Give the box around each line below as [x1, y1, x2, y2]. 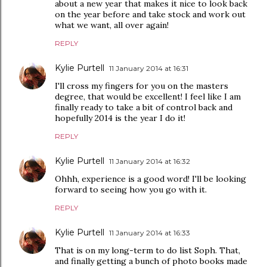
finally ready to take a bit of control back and [55, 102, 232, 113]
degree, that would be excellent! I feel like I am [55, 91, 241, 102]
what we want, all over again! [55, 20, 169, 30]
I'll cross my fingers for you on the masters [55, 80, 228, 91]
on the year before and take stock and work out [55, 9, 246, 20]
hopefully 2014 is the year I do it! [55, 113, 185, 123]
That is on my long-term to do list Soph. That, [55, 245, 240, 256]
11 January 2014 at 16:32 [109, 157, 190, 166]
